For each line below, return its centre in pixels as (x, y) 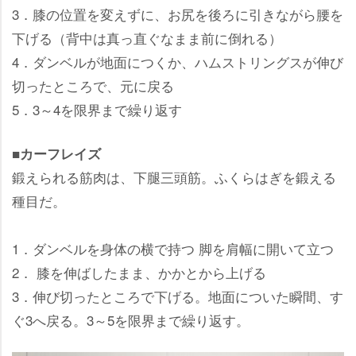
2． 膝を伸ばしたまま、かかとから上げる (139, 272)
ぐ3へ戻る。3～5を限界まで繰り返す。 (131, 319)
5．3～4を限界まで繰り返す (97, 109)
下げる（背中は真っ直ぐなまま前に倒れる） (147, 37)
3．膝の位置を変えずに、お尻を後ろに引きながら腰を (178, 14)
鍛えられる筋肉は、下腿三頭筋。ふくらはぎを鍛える (174, 176)
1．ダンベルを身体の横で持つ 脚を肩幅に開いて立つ (173, 248)
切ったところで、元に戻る (93, 85)
